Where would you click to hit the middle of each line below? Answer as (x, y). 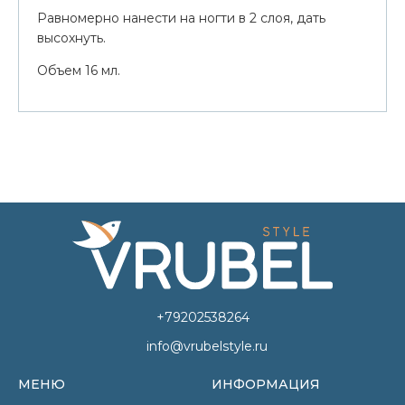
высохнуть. (71, 38)
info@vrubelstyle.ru (207, 347)
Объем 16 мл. (79, 70)
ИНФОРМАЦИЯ (266, 385)
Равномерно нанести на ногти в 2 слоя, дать (181, 18)
